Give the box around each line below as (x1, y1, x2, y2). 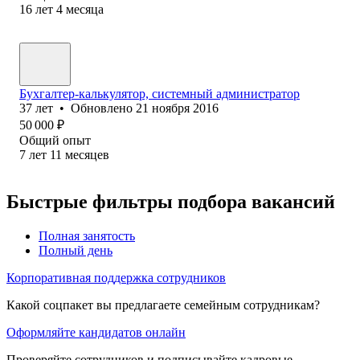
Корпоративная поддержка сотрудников (6, 270, 226, 284)
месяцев (65, 147, 109, 162)
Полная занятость (39, 228, 135, 243)
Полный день (39, 243, 112, 257)
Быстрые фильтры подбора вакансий (6, 190, 335, 212)
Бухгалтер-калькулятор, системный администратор (19, 86, 300, 100)
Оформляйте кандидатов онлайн (6, 325, 186, 339)
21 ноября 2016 (136, 100, 219, 115)
